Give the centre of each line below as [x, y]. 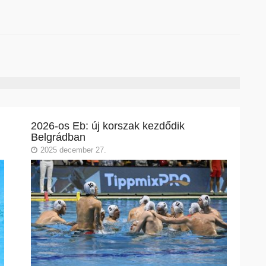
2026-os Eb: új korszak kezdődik [107, 126]
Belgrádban [58, 137]
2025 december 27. [73, 150]
